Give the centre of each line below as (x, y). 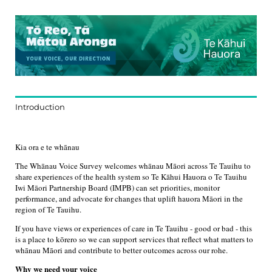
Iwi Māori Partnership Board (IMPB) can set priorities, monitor (117, 187)
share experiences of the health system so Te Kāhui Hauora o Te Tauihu (131, 176)
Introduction (40, 107)
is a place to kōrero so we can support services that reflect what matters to (134, 239)
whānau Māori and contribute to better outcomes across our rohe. (121, 250)
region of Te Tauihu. (48, 209)
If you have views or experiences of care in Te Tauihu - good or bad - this (134, 228)
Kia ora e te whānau (47, 147)
